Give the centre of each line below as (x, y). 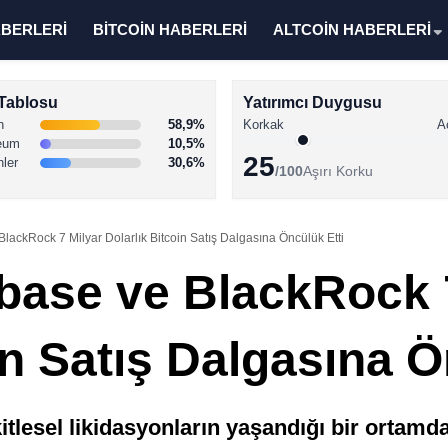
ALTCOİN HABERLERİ (352, 29)
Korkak (263, 124)
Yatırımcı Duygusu (312, 102)
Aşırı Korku (338, 171)
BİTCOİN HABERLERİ (170, 29)
